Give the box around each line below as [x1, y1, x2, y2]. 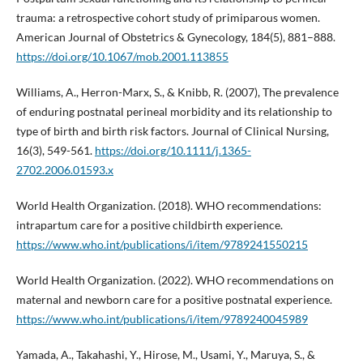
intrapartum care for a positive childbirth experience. [15, 218, 283, 233]
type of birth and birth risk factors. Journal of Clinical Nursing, [15, 124, 329, 139]
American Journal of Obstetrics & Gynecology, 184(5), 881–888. [15, 30, 335, 45]
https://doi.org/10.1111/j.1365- [94, 143, 251, 158]
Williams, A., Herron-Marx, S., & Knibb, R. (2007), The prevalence [15, 85, 339, 100]
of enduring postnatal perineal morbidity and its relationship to [15, 105, 332, 119]
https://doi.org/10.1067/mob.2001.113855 [15, 49, 228, 64]
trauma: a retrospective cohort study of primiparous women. [15, 11, 320, 25]
